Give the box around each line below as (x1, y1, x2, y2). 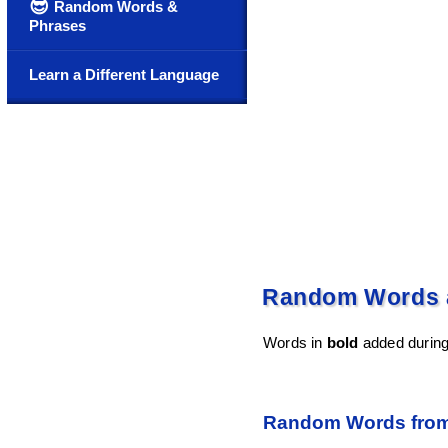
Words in (263, 334, 327, 352)
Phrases (29, 17, 86, 34)
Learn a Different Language (29, 66, 219, 83)
